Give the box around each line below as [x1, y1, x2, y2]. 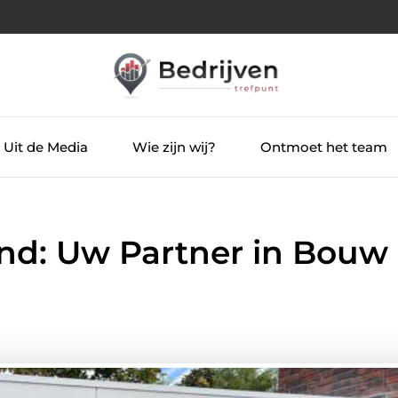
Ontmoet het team [259, 138, 387, 155]
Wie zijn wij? [131, 138, 216, 155]
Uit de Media [3, 138, 88, 155]
